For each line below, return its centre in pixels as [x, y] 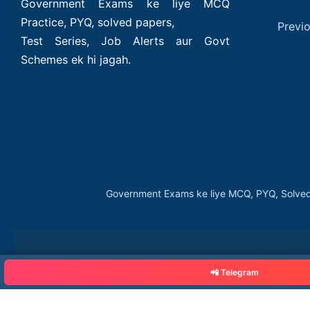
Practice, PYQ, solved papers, [98, 22]
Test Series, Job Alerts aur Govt [126, 41]
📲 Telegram [235, 272]
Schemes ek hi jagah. [76, 60]
